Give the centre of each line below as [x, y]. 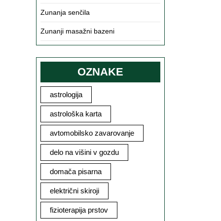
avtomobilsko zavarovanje [92, 133]
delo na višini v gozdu [84, 152]
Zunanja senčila [65, 12]
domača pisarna [76, 171]
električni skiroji [74, 191]
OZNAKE [100, 72]
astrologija [66, 94]
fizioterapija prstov [79, 210]
